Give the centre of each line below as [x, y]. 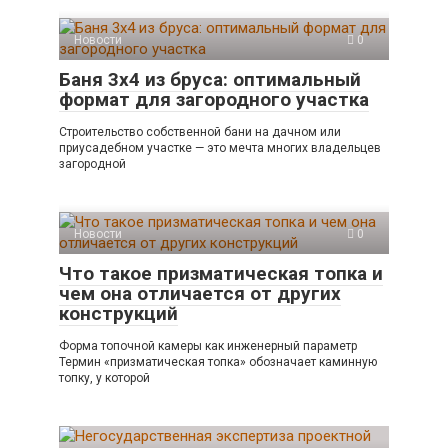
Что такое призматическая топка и [221, 273]
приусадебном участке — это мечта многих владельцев [220, 148]
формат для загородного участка [214, 99]
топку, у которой [104, 378]
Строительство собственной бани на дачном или [200, 132]
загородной [92, 164]
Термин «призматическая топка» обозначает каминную [218, 362]
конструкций [118, 313]
